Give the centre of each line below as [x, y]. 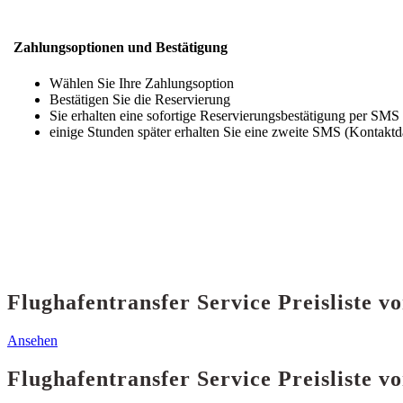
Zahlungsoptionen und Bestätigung [121, 48]
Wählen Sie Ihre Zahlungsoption [142, 83]
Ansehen [32, 341]
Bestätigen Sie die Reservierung [140, 99]
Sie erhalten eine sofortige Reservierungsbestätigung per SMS [224, 115]
